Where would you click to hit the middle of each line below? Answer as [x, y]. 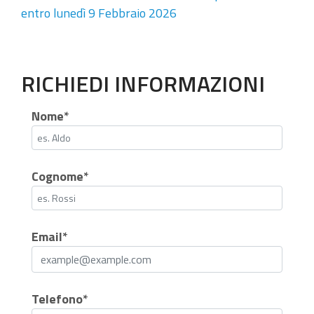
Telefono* [60, 299]
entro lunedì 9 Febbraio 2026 [99, 13]
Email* [50, 237]
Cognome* [60, 177]
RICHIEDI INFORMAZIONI [143, 84]
